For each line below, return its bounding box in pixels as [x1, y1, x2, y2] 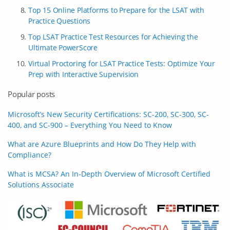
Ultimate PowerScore [28, 43, 98, 52]
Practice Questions [28, 16, 91, 26]
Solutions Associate [8, 180, 74, 189]
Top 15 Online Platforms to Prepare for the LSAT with [28, 5, 205, 15]
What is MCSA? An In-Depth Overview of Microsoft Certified [8, 169, 210, 179]
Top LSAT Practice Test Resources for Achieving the [28, 32, 198, 42]
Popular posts [8, 89, 55, 99]
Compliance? [8, 150, 51, 160]
